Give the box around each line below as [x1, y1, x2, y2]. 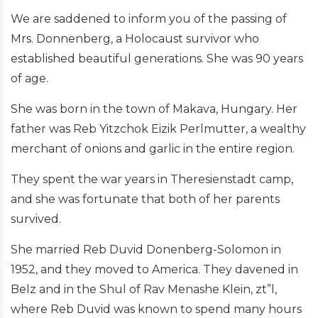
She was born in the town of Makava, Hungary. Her [11, 102, 297, 116]
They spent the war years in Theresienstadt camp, [11, 172, 293, 186]
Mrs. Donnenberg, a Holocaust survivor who [11, 31, 259, 45]
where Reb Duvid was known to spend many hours [11, 302, 302, 316]
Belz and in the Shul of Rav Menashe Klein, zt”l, [11, 282, 277, 296]
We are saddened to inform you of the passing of [11, 11, 287, 26]
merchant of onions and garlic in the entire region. [11, 141, 300, 155]
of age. [11, 71, 51, 85]
